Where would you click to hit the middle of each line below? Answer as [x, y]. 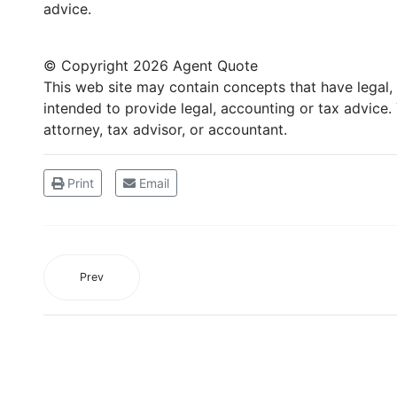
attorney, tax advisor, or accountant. [165, 129]
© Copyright [88, 66]
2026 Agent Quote [195, 66]
